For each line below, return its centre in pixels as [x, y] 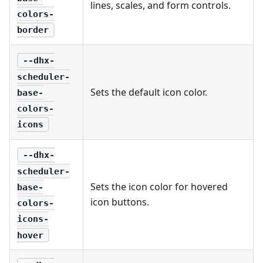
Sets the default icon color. [149, 92]
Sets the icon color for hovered [159, 186]
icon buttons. [120, 202]
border [33, 30]
